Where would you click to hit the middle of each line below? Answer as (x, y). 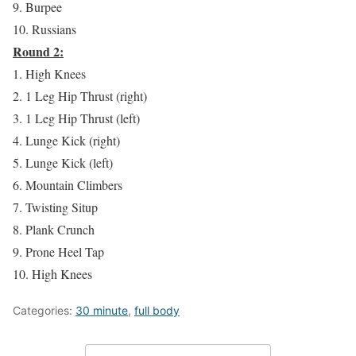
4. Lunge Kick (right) (66, 141)
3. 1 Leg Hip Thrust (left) (76, 118)
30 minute (102, 311)
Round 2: (38, 52)
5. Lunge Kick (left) (63, 163)
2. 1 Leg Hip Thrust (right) (80, 96)
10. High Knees (52, 274)
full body (157, 311)
